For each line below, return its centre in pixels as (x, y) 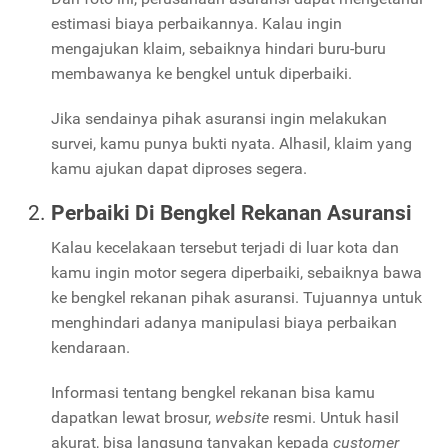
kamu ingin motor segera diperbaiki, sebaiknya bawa (236, 273)
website (244, 418)
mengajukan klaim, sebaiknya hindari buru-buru (218, 49)
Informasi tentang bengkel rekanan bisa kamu (213, 393)
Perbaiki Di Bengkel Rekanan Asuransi (231, 213)
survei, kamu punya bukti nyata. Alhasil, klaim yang (231, 144)
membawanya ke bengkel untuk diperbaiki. (203, 74)
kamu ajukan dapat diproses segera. (179, 169)
